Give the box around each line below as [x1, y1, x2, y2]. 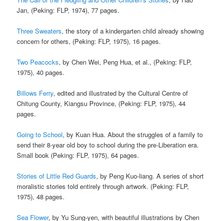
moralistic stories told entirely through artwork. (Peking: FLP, [17, 182, 189, 191]
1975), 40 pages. [17, 67, 65, 77]
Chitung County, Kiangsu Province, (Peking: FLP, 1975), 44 [17, 98, 186, 108]
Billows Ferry [17, 88, 54, 98]
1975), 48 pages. [17, 192, 65, 202]
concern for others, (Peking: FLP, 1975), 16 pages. [17, 36, 161, 46]
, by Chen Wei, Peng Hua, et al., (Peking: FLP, [59, 57, 192, 67]
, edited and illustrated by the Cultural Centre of [53, 88, 188, 98]
